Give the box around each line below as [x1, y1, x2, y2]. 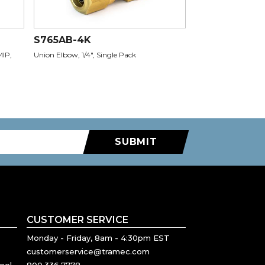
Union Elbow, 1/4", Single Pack [34, 50, 136, 60]
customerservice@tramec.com [27, 247, 150, 257]
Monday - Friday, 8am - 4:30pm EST [27, 233, 170, 243]
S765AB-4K [34, 34, 91, 46]
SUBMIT [115, 136, 157, 148]
